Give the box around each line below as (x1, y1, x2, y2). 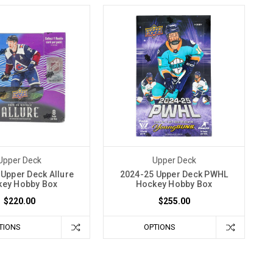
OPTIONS (144, 222, 175, 232)
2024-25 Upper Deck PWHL (119, 169, 229, 179)
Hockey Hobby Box (135, 179, 213, 189)
